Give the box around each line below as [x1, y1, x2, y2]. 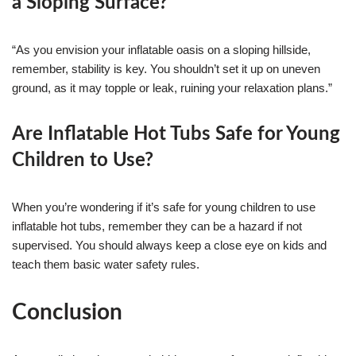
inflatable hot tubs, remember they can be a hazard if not [12, 219, 302, 233]
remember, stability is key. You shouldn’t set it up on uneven [12, 61, 320, 75]
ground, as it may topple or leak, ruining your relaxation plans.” [12, 80, 332, 95]
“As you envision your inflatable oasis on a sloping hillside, [12, 42, 311, 56]
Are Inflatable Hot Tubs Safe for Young [12, 124, 340, 144]
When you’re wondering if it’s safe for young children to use [12, 199, 315, 214]
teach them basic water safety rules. [12, 257, 199, 271]
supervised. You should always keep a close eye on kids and [12, 238, 327, 252]
